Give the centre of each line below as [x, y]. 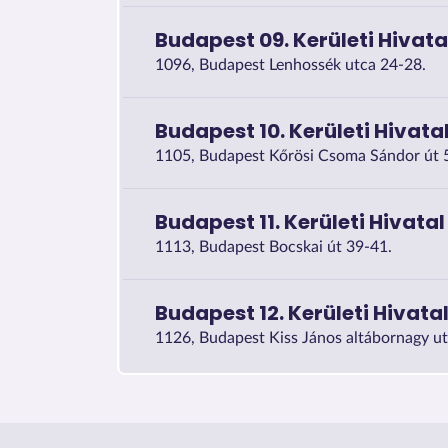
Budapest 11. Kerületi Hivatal [300, 221]
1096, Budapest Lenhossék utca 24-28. [290, 64]
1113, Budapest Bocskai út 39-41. [273, 246]
